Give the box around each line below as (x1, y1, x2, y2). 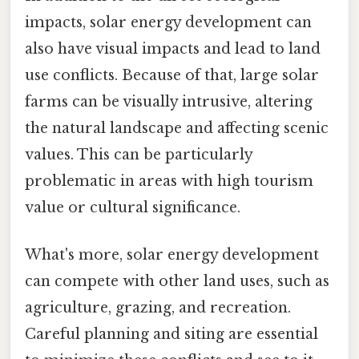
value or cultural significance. (25, 198, 240, 216)
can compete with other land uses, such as (25, 272, 329, 290)
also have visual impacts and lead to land (25, 39, 321, 58)
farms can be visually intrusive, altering (25, 92, 313, 111)
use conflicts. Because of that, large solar (25, 66, 319, 84)
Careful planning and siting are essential (25, 325, 318, 343)
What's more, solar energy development (25, 245, 319, 264)
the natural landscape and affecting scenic (25, 119, 329, 137)
